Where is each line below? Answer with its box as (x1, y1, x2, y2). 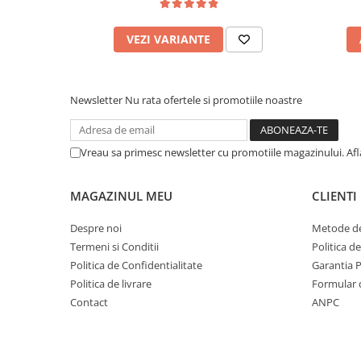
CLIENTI (312, 188, 357, 204)
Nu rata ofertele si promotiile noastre (125, 93, 302, 107)
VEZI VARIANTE (127, 31, 210, 47)
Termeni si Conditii (70, 239, 159, 254)
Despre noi (70, 221, 122, 235)
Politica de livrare (70, 276, 151, 291)
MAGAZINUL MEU (70, 188, 172, 204)
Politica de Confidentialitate (70, 258, 202, 272)
